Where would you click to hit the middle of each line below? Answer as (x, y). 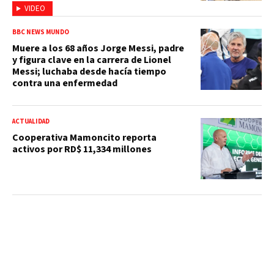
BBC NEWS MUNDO (41, 32)
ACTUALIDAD (31, 121)
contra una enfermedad (65, 83)
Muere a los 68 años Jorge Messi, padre (98, 48)
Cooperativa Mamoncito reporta (84, 137)
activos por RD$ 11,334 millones (83, 149)
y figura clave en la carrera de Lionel (92, 60)
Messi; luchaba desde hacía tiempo (89, 71)
